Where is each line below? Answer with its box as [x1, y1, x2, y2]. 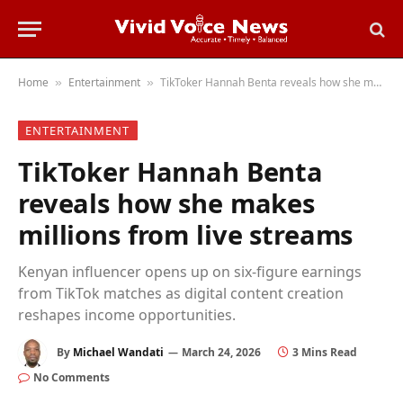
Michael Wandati [73, 345, 164, 361]
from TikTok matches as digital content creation [18, 283, 344, 303]
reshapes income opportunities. [18, 305, 236, 325]
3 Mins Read [292, 345, 357, 361]
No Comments [33, 370, 110, 385]
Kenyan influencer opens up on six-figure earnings [18, 262, 362, 282]
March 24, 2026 [182, 345, 261, 361]
